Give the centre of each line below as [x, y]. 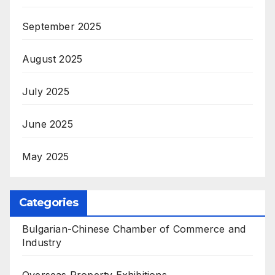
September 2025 [62, 26]
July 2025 [46, 91]
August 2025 [52, 59]
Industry [42, 243]
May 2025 [46, 156]
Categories [48, 203]
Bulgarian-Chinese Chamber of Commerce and [134, 229]
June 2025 [48, 124]
